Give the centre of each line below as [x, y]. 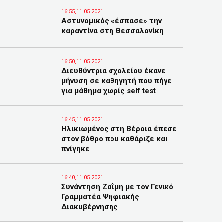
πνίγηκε [76, 149]
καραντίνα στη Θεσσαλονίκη [112, 31]
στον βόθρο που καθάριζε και [114, 139]
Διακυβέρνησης [90, 207]
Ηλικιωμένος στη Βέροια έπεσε [119, 129]
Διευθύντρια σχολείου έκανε [113, 71]
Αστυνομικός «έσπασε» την [111, 21]
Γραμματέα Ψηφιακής [100, 197]
